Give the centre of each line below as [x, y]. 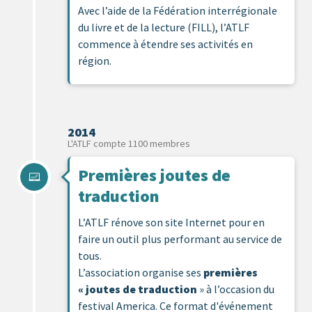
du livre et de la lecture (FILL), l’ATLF [164, 27]
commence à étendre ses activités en [165, 44]
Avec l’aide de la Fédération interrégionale [178, 10]
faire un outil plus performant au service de [180, 239]
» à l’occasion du [236, 289]
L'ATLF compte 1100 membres [129, 143]
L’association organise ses [141, 272]
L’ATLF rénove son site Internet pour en [171, 222]
